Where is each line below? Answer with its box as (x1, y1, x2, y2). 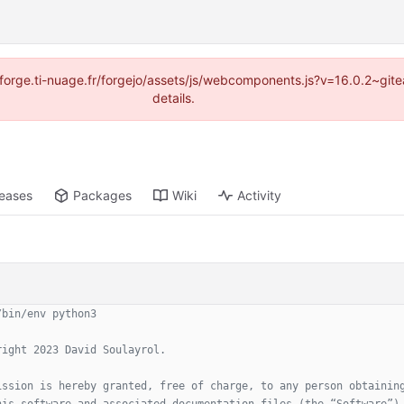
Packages (73, 188, 133, 204)
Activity (237, 188, 282, 204)
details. (151, 90, 195, 106)
